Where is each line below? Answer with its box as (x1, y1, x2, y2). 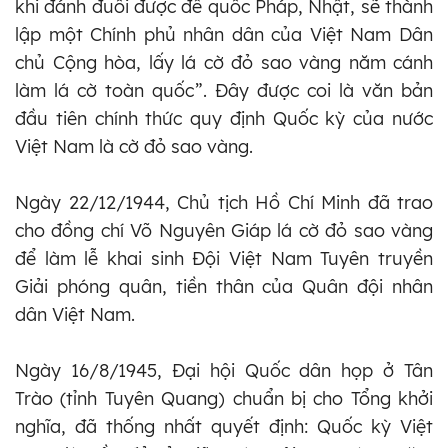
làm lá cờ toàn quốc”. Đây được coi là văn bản (15, 78, 433, 102)
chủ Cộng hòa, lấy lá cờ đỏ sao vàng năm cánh (15, 50, 433, 74)
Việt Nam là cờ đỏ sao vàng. (15, 134, 253, 158)
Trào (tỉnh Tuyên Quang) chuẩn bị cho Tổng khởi (15, 386, 433, 410)
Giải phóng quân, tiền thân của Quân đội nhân (15, 274, 433, 298)
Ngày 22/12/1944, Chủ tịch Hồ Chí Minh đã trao (15, 190, 433, 214)
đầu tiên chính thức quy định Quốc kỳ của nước (15, 106, 433, 130)
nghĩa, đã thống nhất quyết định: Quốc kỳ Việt (15, 414, 433, 438)
